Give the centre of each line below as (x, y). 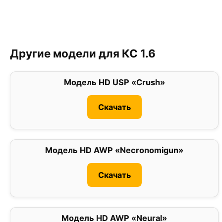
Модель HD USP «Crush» (114, 83)
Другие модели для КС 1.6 (83, 54)
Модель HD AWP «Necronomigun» (114, 150)
